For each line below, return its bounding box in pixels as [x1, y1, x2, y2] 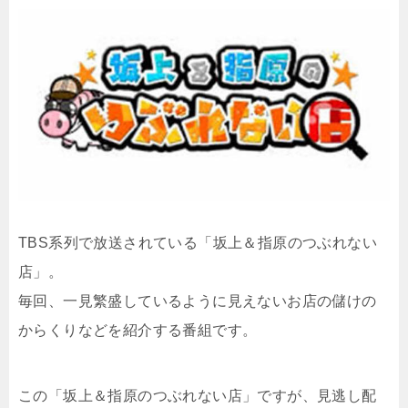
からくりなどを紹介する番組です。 [18, 321, 258, 338]
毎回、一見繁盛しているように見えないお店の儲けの [18, 292, 377, 309]
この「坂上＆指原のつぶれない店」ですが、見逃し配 [18, 387, 377, 403]
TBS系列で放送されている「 [18, 234, 213, 250]
